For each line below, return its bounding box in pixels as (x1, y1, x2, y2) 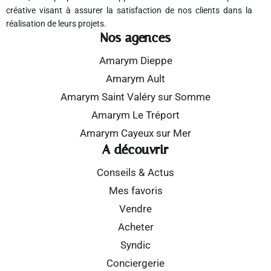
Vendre (119, 203, 152, 215)
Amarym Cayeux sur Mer (80, 127, 191, 140)
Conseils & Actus (97, 166, 174, 179)
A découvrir (102, 142, 169, 157)
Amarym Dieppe (99, 54, 172, 67)
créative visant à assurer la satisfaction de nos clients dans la (6, 5, 252, 16)
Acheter (117, 221, 154, 233)
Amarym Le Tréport (91, 109, 180, 122)
